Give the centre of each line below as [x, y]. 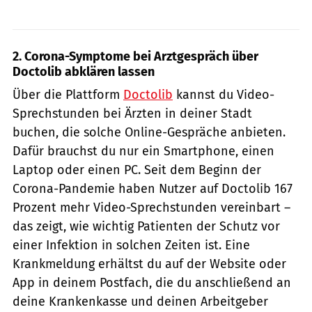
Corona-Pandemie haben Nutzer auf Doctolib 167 [153, 188]
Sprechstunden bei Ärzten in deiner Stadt [132, 113]
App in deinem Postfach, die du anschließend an [152, 282]
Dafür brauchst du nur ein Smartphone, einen [143, 151]
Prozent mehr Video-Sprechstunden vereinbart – [151, 207]
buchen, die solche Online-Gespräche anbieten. [149, 132]
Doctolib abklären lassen [84, 71]
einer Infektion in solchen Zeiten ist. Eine [131, 245]
